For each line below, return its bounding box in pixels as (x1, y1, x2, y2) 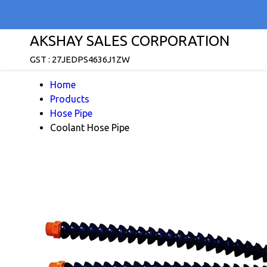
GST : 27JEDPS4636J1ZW (30, 54, 130, 64)
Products (50, 94, 89, 104)
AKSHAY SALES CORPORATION (30, 33, 229, 49)
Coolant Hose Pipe (50, 122, 129, 133)
